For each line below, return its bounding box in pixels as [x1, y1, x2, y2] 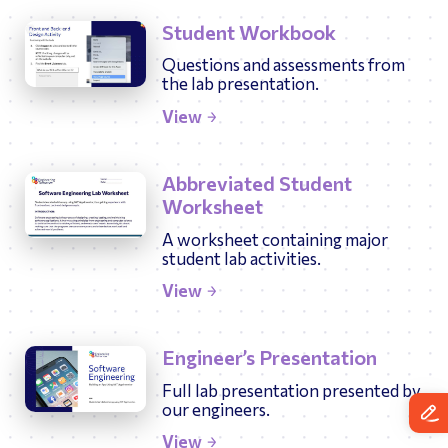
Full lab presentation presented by [161, 379, 421, 400]
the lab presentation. [161, 73, 319, 94]
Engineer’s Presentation [161, 345, 377, 370]
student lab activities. [161, 247, 321, 268]
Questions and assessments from [161, 54, 405, 75]
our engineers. [161, 398, 270, 419]
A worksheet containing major [161, 228, 388, 249]
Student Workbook [161, 19, 336, 44]
